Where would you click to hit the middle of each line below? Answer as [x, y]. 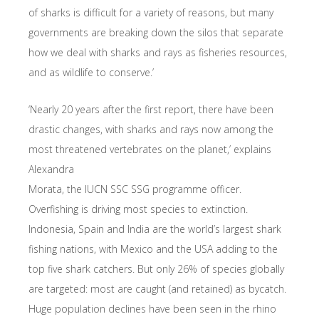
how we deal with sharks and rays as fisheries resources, [158, 52]
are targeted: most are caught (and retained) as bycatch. [157, 288]
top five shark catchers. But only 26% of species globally [156, 268]
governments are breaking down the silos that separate [156, 32]
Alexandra [51, 169]
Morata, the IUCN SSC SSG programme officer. [135, 189]
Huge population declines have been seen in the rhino [152, 308]
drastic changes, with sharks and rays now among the [151, 129]
